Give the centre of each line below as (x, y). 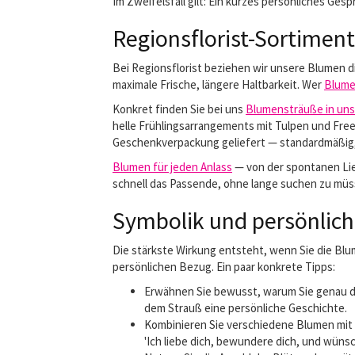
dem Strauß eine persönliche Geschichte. (246, 308)
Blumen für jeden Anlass (172, 167)
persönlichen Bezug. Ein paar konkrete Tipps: (224, 267)
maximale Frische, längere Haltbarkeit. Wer (218, 84)
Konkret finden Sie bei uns (179, 109)
